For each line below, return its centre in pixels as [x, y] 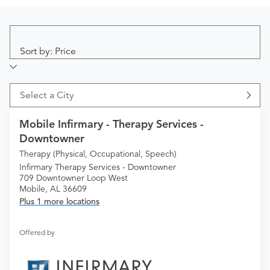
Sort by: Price [48, 52]
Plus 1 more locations [59, 202]
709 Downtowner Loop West [74, 178]
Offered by [37, 233]
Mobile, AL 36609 [53, 189]
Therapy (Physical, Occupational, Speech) [98, 154]
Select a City [47, 95]
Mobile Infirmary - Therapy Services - [111, 124]
